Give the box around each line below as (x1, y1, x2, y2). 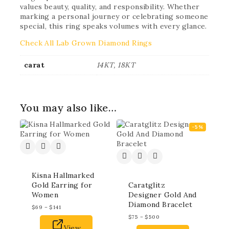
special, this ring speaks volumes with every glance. (20, 21, 207, 31)
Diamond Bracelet (128, 199, 193, 209)
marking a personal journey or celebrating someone (20, 12, 209, 21)
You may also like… (20, 101, 117, 114)
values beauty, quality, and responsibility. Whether (20, 2, 200, 11)
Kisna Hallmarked (32, 170, 95, 180)
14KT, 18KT (97, 60, 135, 70)
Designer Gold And (128, 190, 197, 199)
